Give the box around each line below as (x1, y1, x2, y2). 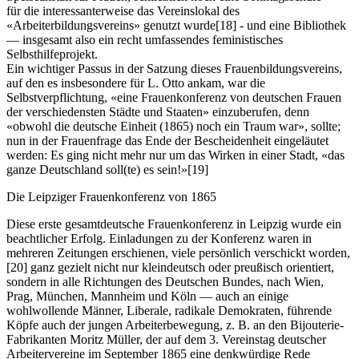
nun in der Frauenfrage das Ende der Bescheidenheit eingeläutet (6, 134, 329, 148)
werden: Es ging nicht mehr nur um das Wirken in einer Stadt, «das (6, 148, 345, 163)
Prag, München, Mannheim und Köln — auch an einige (6, 289, 288, 304)
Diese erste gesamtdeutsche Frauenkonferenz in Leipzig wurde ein (6, 217, 341, 232)
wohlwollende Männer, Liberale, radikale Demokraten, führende (6, 304, 332, 318)
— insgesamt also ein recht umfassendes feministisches (6, 33, 283, 47)
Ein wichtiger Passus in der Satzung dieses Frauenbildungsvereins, (6, 62, 342, 76)
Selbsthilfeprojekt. (6, 47, 98, 62)
